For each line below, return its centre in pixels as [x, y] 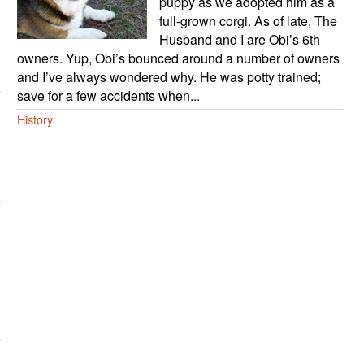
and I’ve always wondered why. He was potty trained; [169, 77]
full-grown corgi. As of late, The [248, 21]
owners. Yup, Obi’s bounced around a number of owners [178, 58]
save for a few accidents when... [108, 96]
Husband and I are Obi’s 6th [239, 40]
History [35, 119]
